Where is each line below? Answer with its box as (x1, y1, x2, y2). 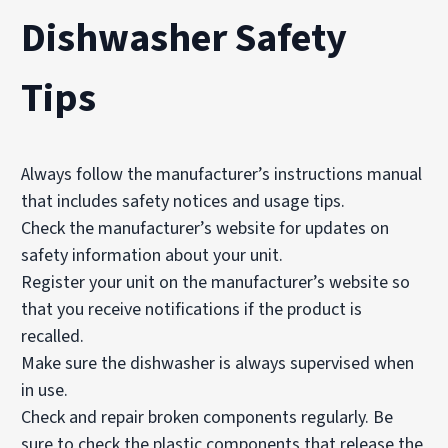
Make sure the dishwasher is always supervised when (21, 350, 415, 376)
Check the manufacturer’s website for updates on (21, 215, 390, 241)
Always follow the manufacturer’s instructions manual (21, 161, 423, 187)
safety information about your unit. (21, 242, 284, 268)
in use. (21, 377, 69, 403)
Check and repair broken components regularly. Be (21, 404, 394, 430)
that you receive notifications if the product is (21, 296, 363, 322)
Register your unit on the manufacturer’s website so (21, 269, 411, 295)
